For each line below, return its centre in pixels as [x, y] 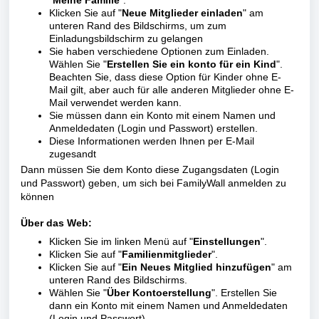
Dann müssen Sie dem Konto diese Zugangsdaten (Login [150, 169]
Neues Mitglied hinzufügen [206, 267]
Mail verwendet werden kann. [115, 103]
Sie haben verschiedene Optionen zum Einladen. [159, 51]
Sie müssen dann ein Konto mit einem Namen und [162, 115]
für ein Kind [246, 64]
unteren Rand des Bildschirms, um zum [138, 26]
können [37, 197]
